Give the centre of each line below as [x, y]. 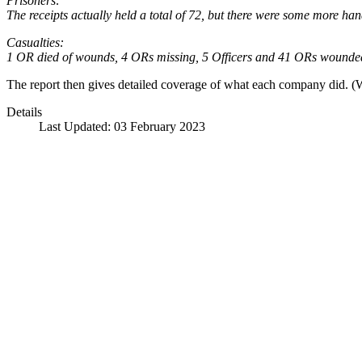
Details [24, 112]
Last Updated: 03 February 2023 [122, 126]
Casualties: [35, 42]
